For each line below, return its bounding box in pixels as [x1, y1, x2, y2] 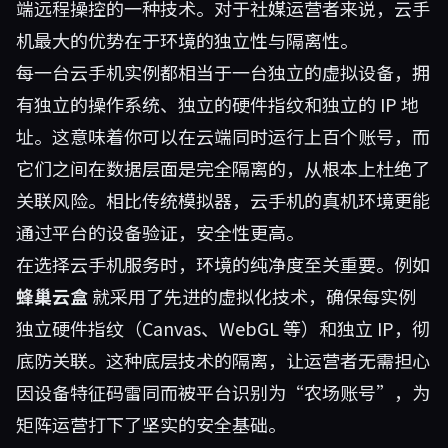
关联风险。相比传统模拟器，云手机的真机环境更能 [16, 187, 430, 213]
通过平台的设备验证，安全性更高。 [16, 219, 304, 245]
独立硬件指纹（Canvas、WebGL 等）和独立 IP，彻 [16, 315, 430, 341]
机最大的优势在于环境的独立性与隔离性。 [16, 27, 358, 53]
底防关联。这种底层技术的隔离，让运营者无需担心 [16, 347, 430, 373]
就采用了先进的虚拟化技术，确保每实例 [88, 283, 416, 309]
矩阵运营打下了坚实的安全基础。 [16, 411, 286, 437]
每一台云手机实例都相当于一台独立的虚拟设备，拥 [16, 59, 430, 85]
